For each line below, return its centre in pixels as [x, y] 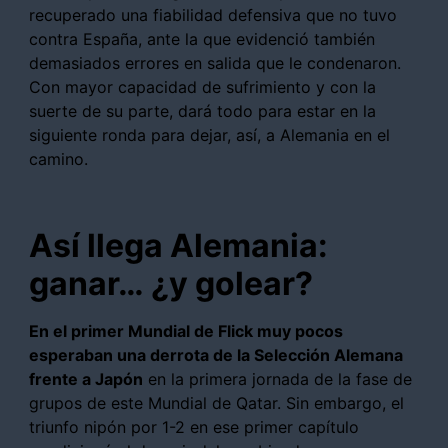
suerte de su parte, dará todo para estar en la [202, 110]
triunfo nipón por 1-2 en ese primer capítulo [194, 426]
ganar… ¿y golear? [171, 283]
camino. [58, 158]
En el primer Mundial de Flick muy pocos [186, 330]
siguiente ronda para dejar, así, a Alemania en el [209, 134]
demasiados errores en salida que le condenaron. [215, 62]
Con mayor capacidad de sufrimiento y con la [202, 86]
